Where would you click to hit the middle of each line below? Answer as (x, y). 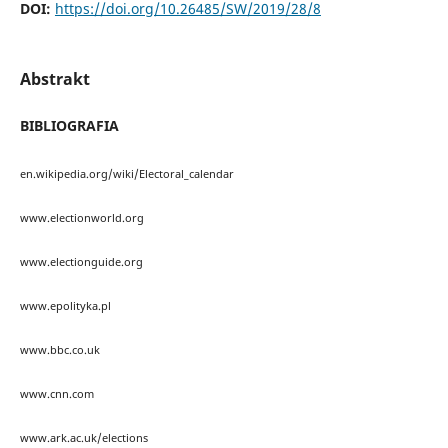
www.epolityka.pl (65, 305)
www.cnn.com (56, 393)
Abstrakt (54, 79)
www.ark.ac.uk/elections (83, 437)
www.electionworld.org (81, 217)
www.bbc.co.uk (59, 349)
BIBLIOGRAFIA (69, 126)
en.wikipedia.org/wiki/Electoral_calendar (126, 173)
